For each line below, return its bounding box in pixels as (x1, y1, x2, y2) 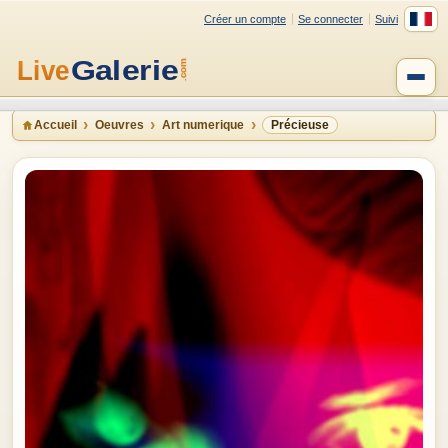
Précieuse (271, 118, 329, 132)
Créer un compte (204, 12, 286, 25)
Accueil (34, 118, 77, 132)
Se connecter (298, 12, 363, 25)
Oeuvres (95, 118, 144, 132)
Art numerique (162, 118, 244, 132)
